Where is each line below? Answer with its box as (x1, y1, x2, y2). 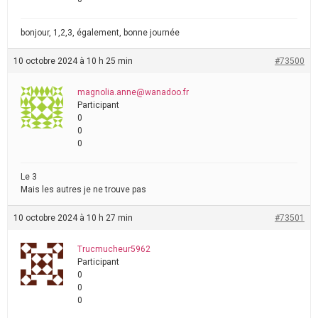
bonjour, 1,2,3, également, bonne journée (21, 28, 180, 38)
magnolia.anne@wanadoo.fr (77, 87, 189, 97)
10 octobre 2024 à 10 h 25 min (13, 56, 133, 66)
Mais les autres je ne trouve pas (21, 185, 146, 194)
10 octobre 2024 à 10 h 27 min (13, 213, 133, 223)
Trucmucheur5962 (77, 244, 150, 254)
